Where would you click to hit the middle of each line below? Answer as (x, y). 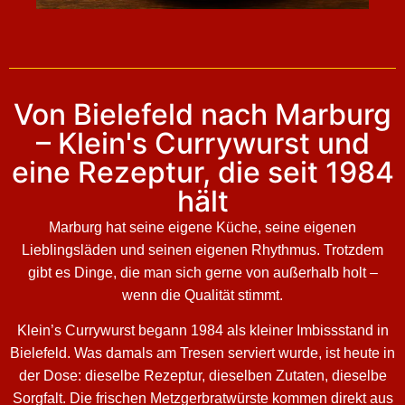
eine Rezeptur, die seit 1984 (202, 173)
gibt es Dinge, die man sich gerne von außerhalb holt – (202, 273)
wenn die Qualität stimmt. (202, 296)
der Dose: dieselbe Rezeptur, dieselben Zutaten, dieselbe (202, 376)
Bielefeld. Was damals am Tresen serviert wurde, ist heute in (202, 353)
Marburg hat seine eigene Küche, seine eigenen (202, 228)
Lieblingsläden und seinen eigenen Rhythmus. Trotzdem (202, 250)
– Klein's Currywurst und (202, 144)
